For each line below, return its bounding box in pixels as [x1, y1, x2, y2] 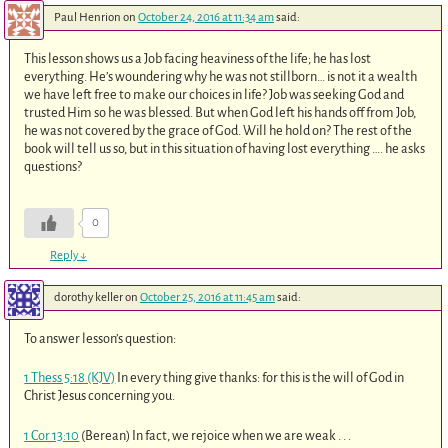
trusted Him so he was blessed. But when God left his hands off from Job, [24, 105, 417, 121]
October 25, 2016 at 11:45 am [139, 290, 275, 304]
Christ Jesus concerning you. [24, 388, 176, 404]
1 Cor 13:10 [24, 427, 80, 443]
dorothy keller [53, 290, 123, 304]
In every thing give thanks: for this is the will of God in [115, 370, 405, 386]
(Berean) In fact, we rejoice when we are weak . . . [79, 427, 352, 443]
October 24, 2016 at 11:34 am [137, 11, 274, 25]
